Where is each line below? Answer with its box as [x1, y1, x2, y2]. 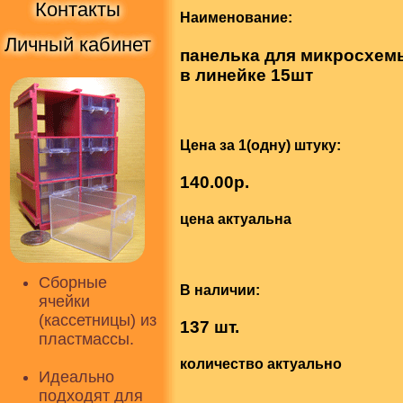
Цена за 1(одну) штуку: [180, 137, 341, 153]
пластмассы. [39, 330, 134, 348]
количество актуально [180, 356, 342, 372]
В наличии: [180, 282, 260, 298]
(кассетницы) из [39, 311, 157, 329]
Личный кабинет [4, 33, 151, 56]
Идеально [39, 368, 114, 386]
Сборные [39, 273, 107, 291]
